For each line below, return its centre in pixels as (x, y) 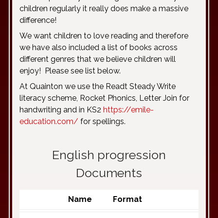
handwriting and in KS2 (61, 110)
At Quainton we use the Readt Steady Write (98, 86)
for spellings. (102, 121)
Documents (109, 173)
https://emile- (128, 110)
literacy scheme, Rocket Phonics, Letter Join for (104, 98)
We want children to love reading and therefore (104, 36)
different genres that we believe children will (98, 59)
